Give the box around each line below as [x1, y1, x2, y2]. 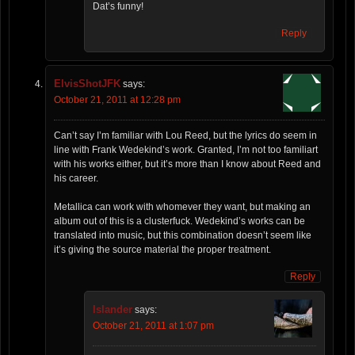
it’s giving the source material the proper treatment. [54, 243, 271, 255]
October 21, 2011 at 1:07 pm [93, 319, 214, 331]
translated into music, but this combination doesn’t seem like [54, 229, 311, 241]
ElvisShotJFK [54, 77, 120, 90]
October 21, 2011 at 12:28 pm [54, 94, 181, 105]
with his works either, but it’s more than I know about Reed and [54, 158, 321, 170]
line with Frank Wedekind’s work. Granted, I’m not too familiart [54, 143, 318, 155]
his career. [54, 172, 98, 184]
